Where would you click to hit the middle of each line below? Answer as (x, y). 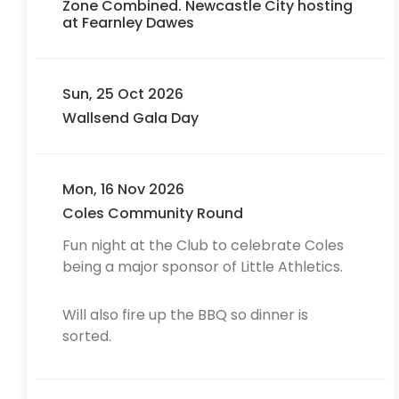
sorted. (89, 336)
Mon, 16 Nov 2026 (123, 189)
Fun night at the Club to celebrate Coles (203, 245)
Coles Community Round (153, 213)
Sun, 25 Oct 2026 (123, 94)
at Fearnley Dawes (128, 23)
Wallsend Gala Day (130, 118)
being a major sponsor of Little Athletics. (204, 267)
